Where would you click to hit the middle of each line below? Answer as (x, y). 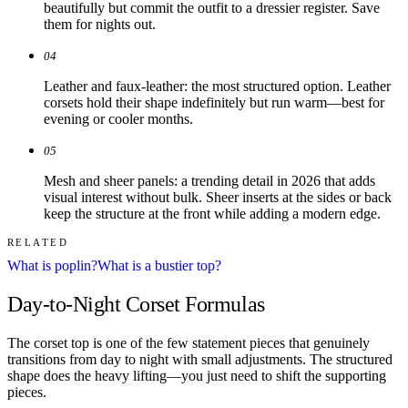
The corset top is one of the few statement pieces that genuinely (189, 342)
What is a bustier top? (159, 266)
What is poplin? (52, 266)
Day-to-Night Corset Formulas (136, 304)
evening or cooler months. (118, 119)
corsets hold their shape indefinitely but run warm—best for (214, 103)
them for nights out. (100, 25)
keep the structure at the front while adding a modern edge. (212, 214)
